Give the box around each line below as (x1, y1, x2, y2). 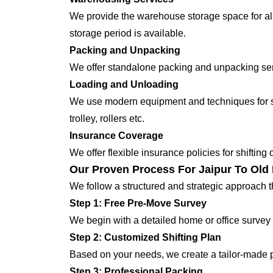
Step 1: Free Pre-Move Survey (69, 198, 207, 208)
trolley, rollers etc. (69, 113, 144, 124)
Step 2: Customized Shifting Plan (69, 232, 221, 243)
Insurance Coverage (69, 130, 163, 141)
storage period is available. (69, 28, 186, 38)
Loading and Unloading (69, 79, 179, 90)
